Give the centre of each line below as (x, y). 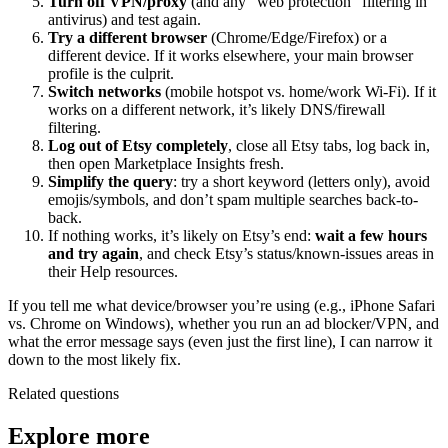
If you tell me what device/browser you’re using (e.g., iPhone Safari (221, 305)
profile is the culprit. (111, 73)
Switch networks (104, 91)
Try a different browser (127, 37)
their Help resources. (113, 271)
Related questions (63, 393)
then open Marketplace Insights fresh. (166, 163)
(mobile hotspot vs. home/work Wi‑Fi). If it (298, 91)
